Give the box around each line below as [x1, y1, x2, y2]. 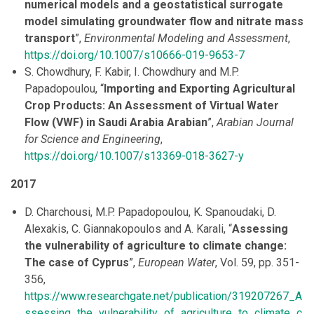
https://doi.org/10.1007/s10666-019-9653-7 [25, 48, 245, 62]
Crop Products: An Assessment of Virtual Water [25, 99, 279, 113]
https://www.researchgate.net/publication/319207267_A [25, 289, 302, 303]
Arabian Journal [217, 116, 294, 130]
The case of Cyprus [25, 256, 129, 270]
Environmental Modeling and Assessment [84, 32, 288, 46]
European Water [138, 256, 215, 270]
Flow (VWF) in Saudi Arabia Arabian [25, 116, 207, 130]
